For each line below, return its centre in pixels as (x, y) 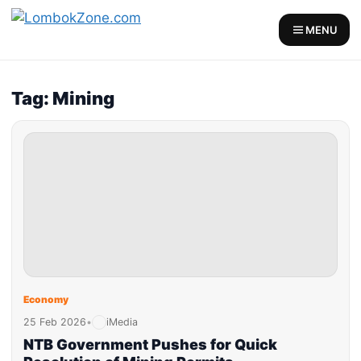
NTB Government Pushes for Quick (150, 344)
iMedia (122, 322)
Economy (46, 299)
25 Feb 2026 (55, 322)
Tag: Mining (63, 98)
